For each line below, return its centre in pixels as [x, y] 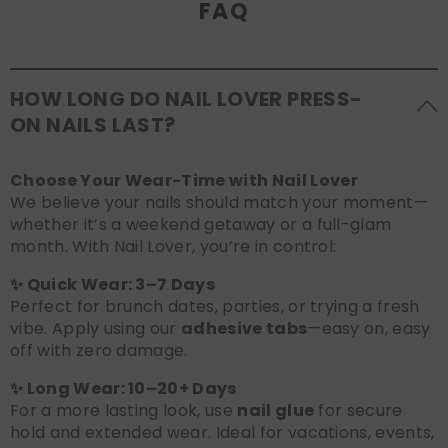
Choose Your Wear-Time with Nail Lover [184, 180]
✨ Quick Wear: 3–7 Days [113, 284]
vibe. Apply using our [96, 328]
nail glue [276, 410]
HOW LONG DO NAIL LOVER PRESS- [186, 98]
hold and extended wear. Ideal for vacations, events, [222, 432]
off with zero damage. [99, 350]
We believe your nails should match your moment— [219, 202]
